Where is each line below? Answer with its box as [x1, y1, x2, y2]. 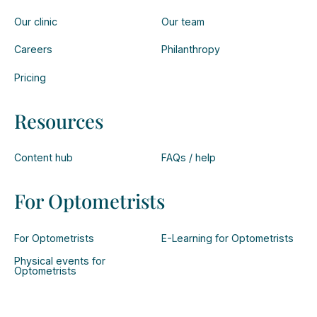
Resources [13, 107, 103, 134]
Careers [13, 43, 52, 56]
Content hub [13, 151, 73, 164]
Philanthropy [161, 43, 220, 56]
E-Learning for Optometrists [161, 231, 294, 244]
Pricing [13, 71, 46, 83]
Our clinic [13, 15, 57, 28]
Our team [161, 15, 204, 28]
